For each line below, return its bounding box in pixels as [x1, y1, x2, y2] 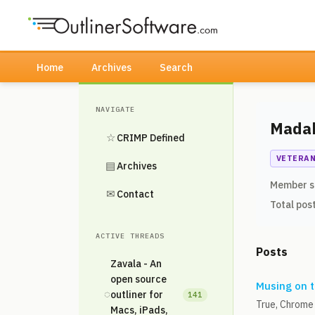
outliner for [110, 288, 163, 301]
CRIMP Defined [117, 131, 185, 144]
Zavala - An [110, 257, 162, 270]
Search [160, 61, 193, 74]
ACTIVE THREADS [96, 231, 165, 240]
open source [110, 273, 167, 285]
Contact [117, 188, 154, 200]
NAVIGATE [96, 105, 135, 114]
